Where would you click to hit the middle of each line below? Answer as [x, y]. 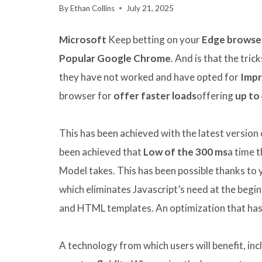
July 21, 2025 [150, 8]
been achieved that [101, 152]
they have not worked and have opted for [150, 77]
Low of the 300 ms [185, 152]
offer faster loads [155, 96]
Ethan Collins [93, 8]
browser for [86, 96]
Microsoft [83, 40]
